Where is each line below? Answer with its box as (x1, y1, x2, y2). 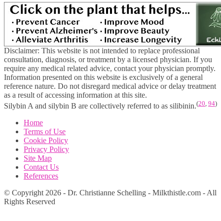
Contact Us (24, 163, 59, 172)
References (24, 172, 58, 181)
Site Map (24, 154, 52, 163)
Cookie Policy (24, 136, 68, 145)
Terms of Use (24, 127, 66, 136)
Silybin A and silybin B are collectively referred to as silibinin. (4, 102, 196, 110)
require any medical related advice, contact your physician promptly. (4, 64, 216, 73)
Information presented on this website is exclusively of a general (4, 73, 203, 81)
